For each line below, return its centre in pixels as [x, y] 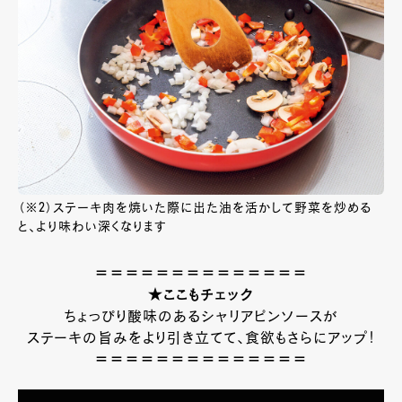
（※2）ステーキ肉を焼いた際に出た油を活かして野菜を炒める [195, 208]
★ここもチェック [201, 296]
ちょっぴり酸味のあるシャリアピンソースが [201, 317]
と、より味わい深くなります [92, 227]
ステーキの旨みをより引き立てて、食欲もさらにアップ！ [201, 339]
